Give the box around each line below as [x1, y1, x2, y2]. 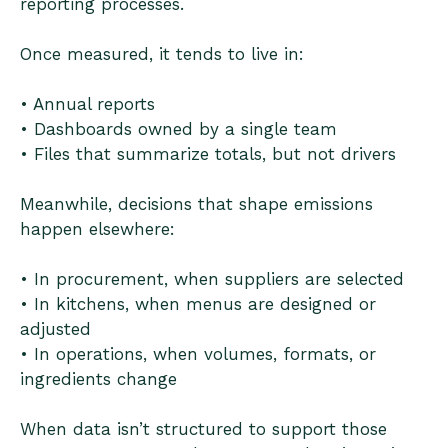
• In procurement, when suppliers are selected [20, 269, 404, 290]
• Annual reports [20, 94, 155, 115]
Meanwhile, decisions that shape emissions [20, 194, 373, 215]
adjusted [20, 319, 91, 340]
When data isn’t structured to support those [20, 419, 387, 440]
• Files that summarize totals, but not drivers [20, 144, 396, 165]
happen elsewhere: [20, 219, 175, 240]
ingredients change [20, 369, 177, 390]
